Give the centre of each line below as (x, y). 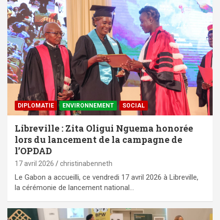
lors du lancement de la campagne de (98, 140)
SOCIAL (134, 106)
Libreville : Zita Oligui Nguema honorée (104, 128)
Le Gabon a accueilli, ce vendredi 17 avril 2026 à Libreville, (107, 178)
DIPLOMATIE (36, 106)
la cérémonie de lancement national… (74, 188)
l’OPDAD (33, 151)
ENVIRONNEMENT (88, 106)
